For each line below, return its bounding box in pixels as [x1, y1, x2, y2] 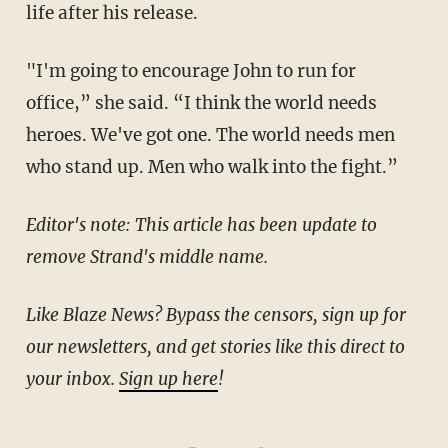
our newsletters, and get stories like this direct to [25, 335, 405, 358]
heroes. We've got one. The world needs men [25, 123, 395, 146]
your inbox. [25, 367, 119, 390]
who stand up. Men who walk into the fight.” [25, 155, 398, 178]
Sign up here [118, 367, 218, 390]
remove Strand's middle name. [25, 245, 268, 268]
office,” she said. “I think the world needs [25, 91, 377, 114]
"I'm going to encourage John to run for [25, 59, 49, 82]
